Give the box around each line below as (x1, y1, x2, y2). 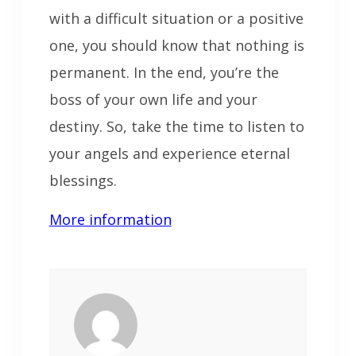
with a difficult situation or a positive (48, 8, 304, 28)
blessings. (48, 170, 117, 190)
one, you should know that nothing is (48, 35, 304, 55)
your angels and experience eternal (48, 143, 290, 163)
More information (48, 209, 172, 229)
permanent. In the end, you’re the (48, 62, 279, 82)
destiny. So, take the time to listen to (48, 116, 304, 136)
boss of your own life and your (48, 89, 257, 109)
